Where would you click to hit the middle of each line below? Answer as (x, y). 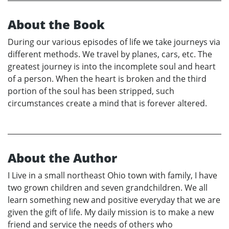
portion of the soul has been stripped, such (91, 91)
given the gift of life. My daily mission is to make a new (111, 212)
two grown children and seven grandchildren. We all (108, 187)
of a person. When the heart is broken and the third (107, 78)
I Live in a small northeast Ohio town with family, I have (112, 175)
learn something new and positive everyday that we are (114, 200)
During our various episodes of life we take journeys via (114, 42)
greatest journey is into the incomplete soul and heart (112, 66)
